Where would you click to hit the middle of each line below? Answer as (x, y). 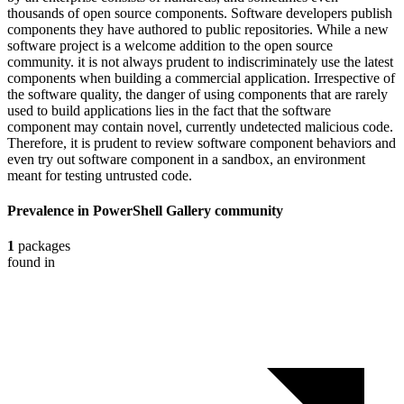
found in (31, 262)
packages (42, 246)
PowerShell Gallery (152, 210)
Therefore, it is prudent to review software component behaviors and (202, 142)
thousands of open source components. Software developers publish (200, 13)
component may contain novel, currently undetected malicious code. (200, 126)
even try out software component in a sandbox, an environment (186, 159)
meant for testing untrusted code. (100, 175)
